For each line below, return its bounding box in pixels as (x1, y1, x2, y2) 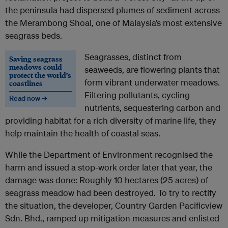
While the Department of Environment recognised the (5, 149, 213, 160)
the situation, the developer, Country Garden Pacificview (5, 200, 222, 211)
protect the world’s (9, 70, 71, 80)
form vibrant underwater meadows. (84, 77, 220, 88)
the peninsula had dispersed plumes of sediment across (5, 5, 220, 16)
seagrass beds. (5, 30, 62, 41)
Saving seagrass (9, 53, 63, 64)
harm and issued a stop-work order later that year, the (5, 162, 212, 173)
